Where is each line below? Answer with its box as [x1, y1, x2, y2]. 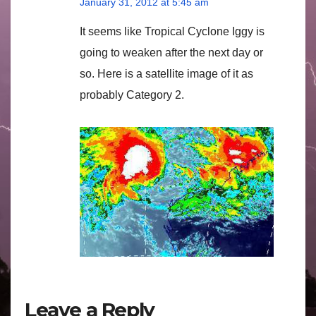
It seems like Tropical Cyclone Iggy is [80, 25, 265, 37]
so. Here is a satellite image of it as [80, 67, 253, 80]
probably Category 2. [80, 88, 184, 101]
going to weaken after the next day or [80, 46, 263, 59]
